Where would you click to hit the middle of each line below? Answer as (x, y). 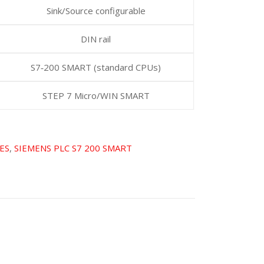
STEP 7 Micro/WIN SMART (96, 95)
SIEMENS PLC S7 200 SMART (73, 148)
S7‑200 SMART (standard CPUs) (96, 67)
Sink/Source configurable (96, 11)
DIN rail (96, 39)
